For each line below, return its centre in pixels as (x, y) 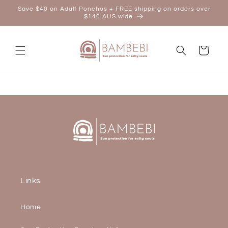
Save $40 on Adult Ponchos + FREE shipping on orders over (114, 9)
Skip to (28, 7)
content (29, 16)
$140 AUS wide (108, 17)
